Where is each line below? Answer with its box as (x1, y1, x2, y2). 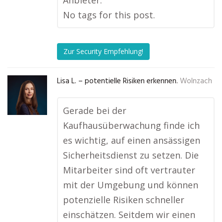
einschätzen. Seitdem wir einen (63, 209, 195, 221)
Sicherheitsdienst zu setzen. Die (63, 149, 199, 161)
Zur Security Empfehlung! (63, 47, 143, 56)
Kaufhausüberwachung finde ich (63, 119, 200, 131)
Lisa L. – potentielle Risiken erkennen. (57, 75, 178, 87)
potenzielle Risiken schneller (63, 194, 184, 206)
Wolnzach (180, 75, 212, 87)
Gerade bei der (63, 105, 126, 116)
